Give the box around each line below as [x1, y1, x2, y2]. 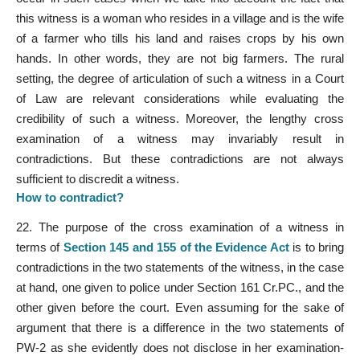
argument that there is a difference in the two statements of [16, 321, 344, 335]
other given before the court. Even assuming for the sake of [16, 301, 344, 315]
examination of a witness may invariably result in [16, 131, 344, 145]
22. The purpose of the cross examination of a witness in [16, 220, 344, 235]
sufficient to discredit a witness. [16, 171, 179, 186]
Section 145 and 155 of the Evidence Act [63, 240, 289, 255]
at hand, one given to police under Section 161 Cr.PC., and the [16, 280, 344, 295]
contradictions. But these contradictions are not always [16, 151, 344, 166]
